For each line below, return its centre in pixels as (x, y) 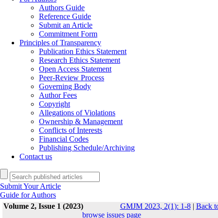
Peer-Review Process (72, 78)
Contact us (36, 156)
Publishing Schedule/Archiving (87, 148)
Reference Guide (65, 16)
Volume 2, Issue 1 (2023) (43, 206)
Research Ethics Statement (80, 60)
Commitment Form (68, 34)
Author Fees (58, 95)
